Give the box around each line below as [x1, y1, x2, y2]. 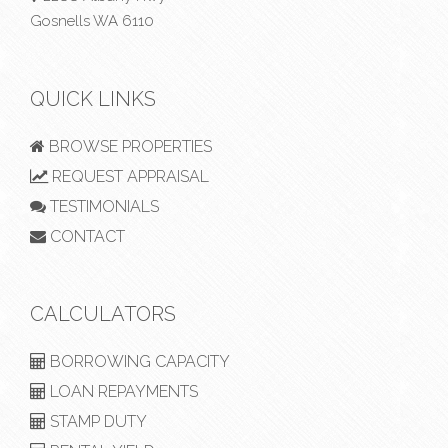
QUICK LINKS [30, 87, 156, 112]
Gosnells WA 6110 [30, 12, 154, 31]
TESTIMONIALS [46, 197, 159, 217]
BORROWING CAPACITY [46, 352, 230, 372]
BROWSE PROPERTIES [45, 137, 212, 157]
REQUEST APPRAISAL [48, 167, 209, 187]
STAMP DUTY [46, 412, 147, 432]
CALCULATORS [30, 302, 176, 327]
